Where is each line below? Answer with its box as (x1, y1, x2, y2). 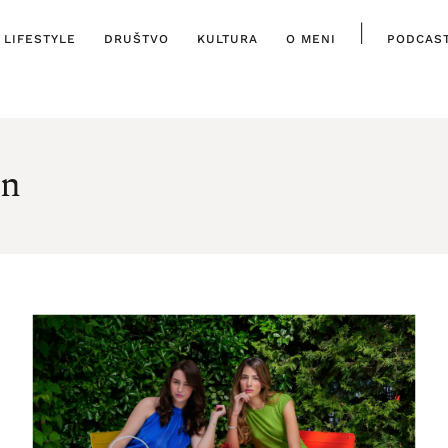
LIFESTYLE (3, 32, 76, 46)
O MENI (285, 32, 336, 46)
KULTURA (196, 32, 258, 46)
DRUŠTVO (103, 32, 169, 46)
